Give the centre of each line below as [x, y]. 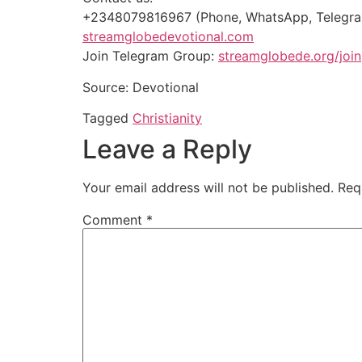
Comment [114, 220]
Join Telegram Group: [150, 56]
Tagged [107, 118]
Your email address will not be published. [208, 188]
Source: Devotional [141, 87]
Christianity [167, 118]
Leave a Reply [167, 149]
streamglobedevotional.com [168, 37]
